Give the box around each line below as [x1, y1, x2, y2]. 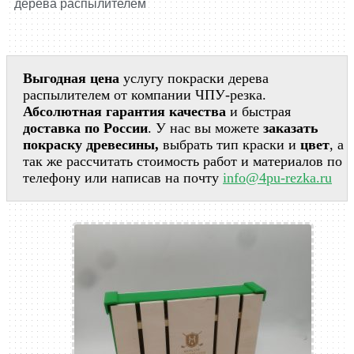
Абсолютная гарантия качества [23, 104, 226, 120]
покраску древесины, [23, 137, 159, 153]
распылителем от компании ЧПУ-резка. [23, 87, 266, 104]
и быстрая [226, 104, 291, 120]
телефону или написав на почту [23, 170, 223, 186]
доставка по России [23, 120, 148, 137]
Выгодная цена [23, 70, 119, 87]
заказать [263, 120, 318, 137]
